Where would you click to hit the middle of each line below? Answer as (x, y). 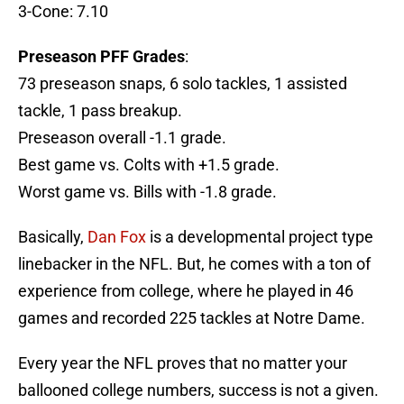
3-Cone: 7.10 (63, 12)
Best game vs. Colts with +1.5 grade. (149, 165)
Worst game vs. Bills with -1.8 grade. (147, 192)
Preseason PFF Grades (101, 57)
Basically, (53, 237)
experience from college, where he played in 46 (186, 291)
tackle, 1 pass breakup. (100, 111)
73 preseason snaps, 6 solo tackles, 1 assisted (183, 84)
